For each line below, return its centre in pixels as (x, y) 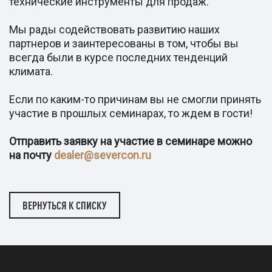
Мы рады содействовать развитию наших (114, 29)
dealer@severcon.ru (103, 155)
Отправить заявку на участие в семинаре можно (131, 141)
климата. (31, 71)
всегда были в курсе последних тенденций (118, 57)
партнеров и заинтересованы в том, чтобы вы (124, 43)
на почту (32, 155)
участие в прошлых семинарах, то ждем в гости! (132, 113)
